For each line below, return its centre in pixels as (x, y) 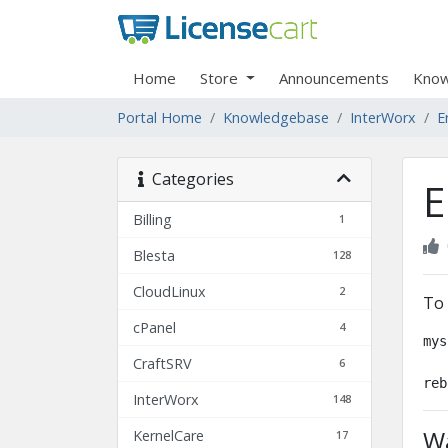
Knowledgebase (276, 118)
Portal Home (159, 118)
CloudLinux (169, 292)
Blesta (154, 256)
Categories (189, 179)
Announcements (333, 78)
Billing (152, 220)
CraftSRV (162, 364)
